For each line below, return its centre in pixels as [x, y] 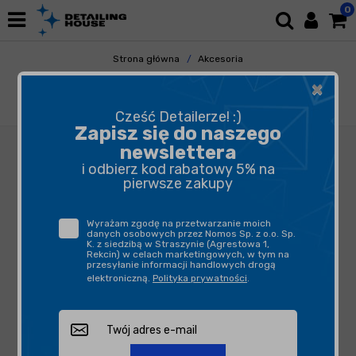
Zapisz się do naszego [178, 134]
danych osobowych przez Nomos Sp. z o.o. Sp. [191, 234]
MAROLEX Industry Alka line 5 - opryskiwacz [186, 109]
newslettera [178, 153]
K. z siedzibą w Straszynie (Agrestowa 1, [178, 244]
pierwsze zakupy [178, 184]
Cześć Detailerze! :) [178, 117]
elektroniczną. [120, 279]
